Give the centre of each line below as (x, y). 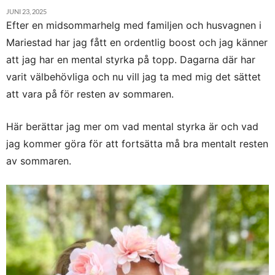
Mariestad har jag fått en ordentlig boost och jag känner (137, 43)
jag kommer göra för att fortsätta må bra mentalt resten (137, 144)
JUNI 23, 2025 (26, 12)
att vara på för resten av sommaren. (90, 94)
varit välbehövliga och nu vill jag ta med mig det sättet (134, 77)
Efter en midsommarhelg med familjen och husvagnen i (134, 25)
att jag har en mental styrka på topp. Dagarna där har (131, 60)
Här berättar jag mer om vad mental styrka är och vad (132, 127)
